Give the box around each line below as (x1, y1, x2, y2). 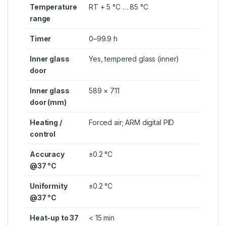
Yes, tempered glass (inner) (89, 54, 180, 64)
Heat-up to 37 (30, 213, 79, 222)
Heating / (30, 118, 62, 127)
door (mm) (30, 98, 67, 107)
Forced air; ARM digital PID (89, 118, 175, 127)
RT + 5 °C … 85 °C (89, 3, 148, 12)
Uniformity (30, 182, 68, 191)
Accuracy (30, 150, 65, 159)
